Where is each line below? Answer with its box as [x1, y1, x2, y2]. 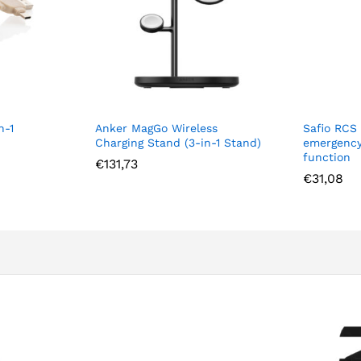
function [303, 150, 351, 164]
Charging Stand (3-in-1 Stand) [95, 135, 261, 149]
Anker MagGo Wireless [95, 121, 218, 135]
